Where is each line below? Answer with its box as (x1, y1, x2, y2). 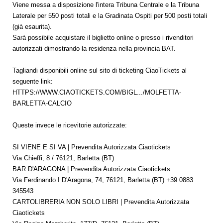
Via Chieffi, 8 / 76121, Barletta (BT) (12, 154, 114, 162)
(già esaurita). (12, 23, 52, 30)
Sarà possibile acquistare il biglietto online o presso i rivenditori (12, 34, 194, 41)
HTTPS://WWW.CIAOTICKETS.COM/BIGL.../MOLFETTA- (12, 89, 181, 96)
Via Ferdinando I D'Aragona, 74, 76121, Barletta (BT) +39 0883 (12, 176, 193, 184)
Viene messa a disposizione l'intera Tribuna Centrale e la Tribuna (12, 1, 199, 8)
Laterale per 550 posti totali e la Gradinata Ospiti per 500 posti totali (12, 12, 207, 19)
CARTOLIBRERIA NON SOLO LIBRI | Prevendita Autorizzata (12, 198, 189, 206)
